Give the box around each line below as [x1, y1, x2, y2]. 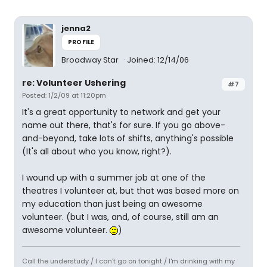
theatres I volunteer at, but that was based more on [22, 185, 239, 197]
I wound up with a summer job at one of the [22, 172, 206, 184]
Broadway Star [61, 54, 120, 66]
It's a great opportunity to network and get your [22, 106, 221, 118]
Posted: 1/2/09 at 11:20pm [22, 91, 106, 100]
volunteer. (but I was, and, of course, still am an [22, 211, 219, 223]
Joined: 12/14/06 [127, 54, 189, 66]
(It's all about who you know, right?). [22, 145, 172, 157]
